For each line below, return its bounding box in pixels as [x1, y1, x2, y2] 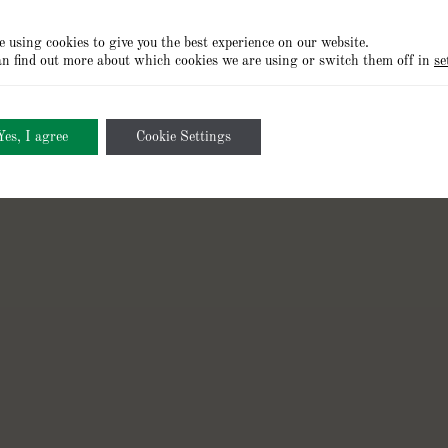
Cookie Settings [136, 129, 231, 144]
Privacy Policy [118, 117, 207, 131]
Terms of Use [240, 117, 322, 131]
